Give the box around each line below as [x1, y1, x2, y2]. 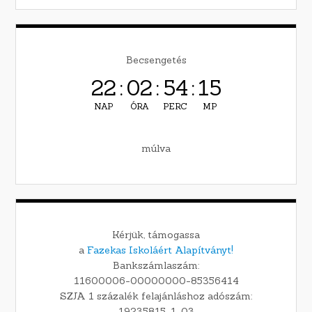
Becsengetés [125, 54, 187, 67]
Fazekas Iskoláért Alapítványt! [87, 244, 233, 257]
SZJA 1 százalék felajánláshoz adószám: [60, 290, 252, 303]
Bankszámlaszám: [113, 259, 199, 272]
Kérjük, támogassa [112, 228, 200, 242]
